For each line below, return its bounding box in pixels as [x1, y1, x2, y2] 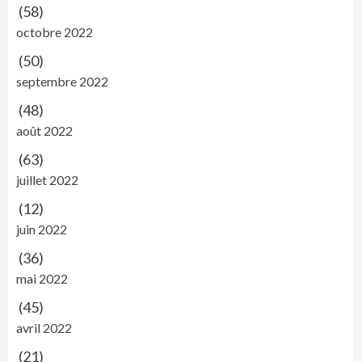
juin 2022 [16, 221, 67, 238]
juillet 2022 [16, 172, 78, 188]
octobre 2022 [16, 24, 93, 40]
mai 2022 [16, 271, 68, 287]
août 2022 [16, 123, 73, 139]
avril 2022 [16, 320, 72, 336]
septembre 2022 [16, 74, 108, 90]
